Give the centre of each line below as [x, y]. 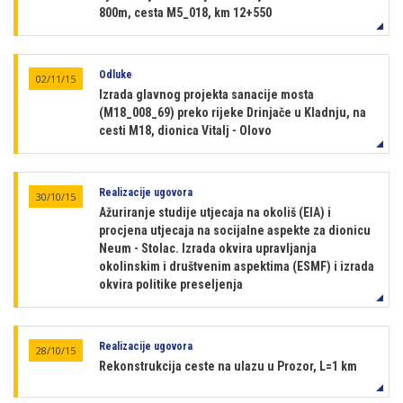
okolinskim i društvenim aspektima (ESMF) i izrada [237, 266]
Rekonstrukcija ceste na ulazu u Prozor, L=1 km [228, 366]
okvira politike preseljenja [171, 284]
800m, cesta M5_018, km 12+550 [185, 13]
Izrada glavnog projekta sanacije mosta [206, 94]
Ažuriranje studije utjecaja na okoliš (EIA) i [215, 212]
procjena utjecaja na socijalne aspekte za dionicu [235, 230]
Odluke [116, 75]
